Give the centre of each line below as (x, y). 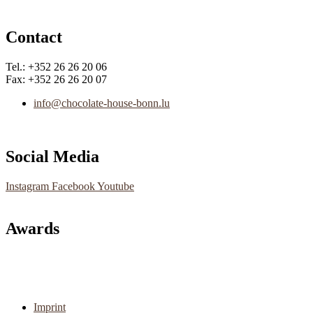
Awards (32, 228)
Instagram (27, 186)
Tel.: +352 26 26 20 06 (56, 67)
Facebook (73, 186)
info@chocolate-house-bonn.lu (102, 103)
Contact (34, 37)
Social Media (52, 157)
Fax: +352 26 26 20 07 (56, 80)
